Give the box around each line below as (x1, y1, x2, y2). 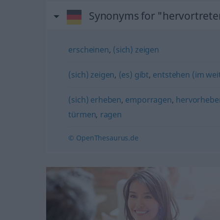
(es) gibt (118, 69, 149, 80)
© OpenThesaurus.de (68, 133, 138, 142)
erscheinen (68, 44, 109, 55)
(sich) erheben (68, 94, 122, 105)
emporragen (125, 94, 172, 105)
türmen (68, 109, 96, 120)
